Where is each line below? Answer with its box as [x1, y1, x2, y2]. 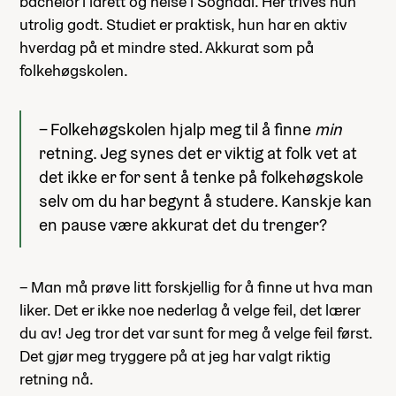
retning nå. [19, 368, 94, 389]
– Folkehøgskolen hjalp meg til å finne [39, 118, 315, 140]
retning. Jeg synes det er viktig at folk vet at [39, 141, 357, 164]
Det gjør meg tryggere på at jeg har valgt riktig [19, 345, 331, 366]
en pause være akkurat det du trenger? [39, 213, 327, 235]
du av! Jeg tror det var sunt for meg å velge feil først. [19, 322, 372, 343]
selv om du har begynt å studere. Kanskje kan [39, 189, 372, 211]
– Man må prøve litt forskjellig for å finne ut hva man [19, 276, 373, 297]
